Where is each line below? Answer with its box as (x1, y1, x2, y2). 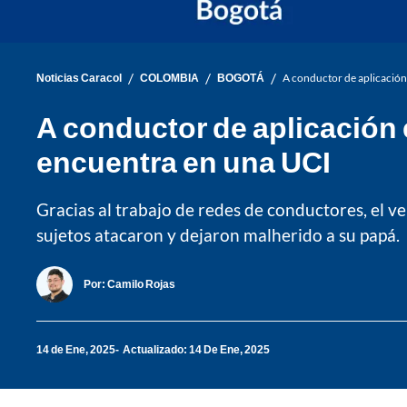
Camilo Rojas (107, 277, 175, 292)
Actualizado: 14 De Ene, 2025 (123, 342, 270, 357)
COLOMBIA (140, 71, 199, 85)
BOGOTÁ (217, 71, 264, 85)
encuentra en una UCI (36, 143, 331, 179)
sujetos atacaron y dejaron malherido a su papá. (36, 223, 400, 245)
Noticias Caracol (36, 71, 122, 85)
